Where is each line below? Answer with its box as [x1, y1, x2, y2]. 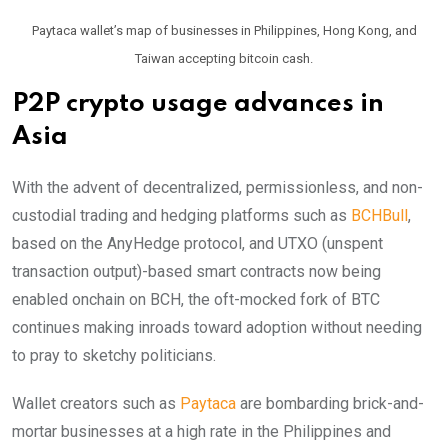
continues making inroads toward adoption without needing [12, 317, 422, 337]
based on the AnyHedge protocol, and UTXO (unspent [12, 233, 383, 253]
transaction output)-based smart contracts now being [12, 261, 381, 281]
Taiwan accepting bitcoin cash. [135, 50, 313, 66]
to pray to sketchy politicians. [12, 345, 216, 365]
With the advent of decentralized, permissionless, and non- [12, 177, 423, 197]
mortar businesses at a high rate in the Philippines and [12, 421, 391, 441]
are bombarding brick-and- [236, 393, 424, 413]
